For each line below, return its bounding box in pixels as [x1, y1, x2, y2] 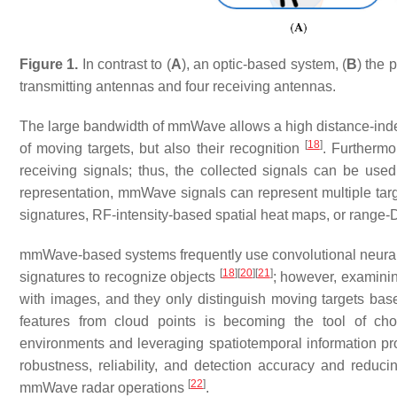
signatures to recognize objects [19, 269, 220, 284]
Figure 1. [19, 56, 79, 72]
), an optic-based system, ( [181, 56, 347, 72]
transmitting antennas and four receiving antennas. [19, 78, 336, 94]
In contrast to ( [78, 56, 171, 72]
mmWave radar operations [19, 379, 188, 395]
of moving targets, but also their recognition [19, 140, 305, 156]
